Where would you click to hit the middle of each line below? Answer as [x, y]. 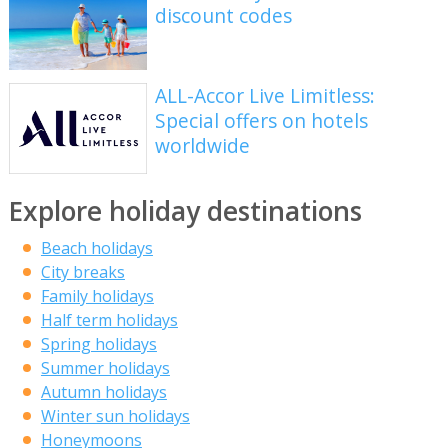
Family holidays [97, 296]
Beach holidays [96, 248]
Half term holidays [109, 320]
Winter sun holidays [115, 416]
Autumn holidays [103, 392]
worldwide [203, 145]
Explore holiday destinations [185, 211]
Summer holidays [105, 368]
